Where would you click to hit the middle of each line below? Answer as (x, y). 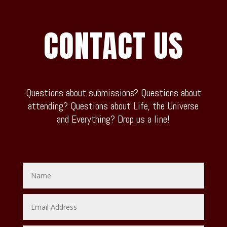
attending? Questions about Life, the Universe (113, 106)
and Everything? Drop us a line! (113, 119)
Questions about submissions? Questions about (113, 92)
